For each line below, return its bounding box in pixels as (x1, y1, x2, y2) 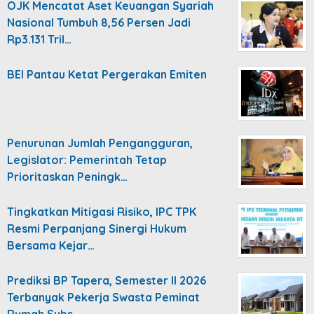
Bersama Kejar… (7, 238, 95, 253)
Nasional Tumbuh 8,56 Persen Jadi (7, 15, 191, 30)
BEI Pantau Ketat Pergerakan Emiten (7, 67, 207, 82)
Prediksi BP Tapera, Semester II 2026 (7, 273, 206, 288)
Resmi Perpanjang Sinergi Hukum (7, 221, 186, 236)
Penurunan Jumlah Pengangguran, (7, 136, 193, 151)
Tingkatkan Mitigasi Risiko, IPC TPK (7, 205, 196, 219)
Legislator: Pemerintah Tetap (7, 153, 167, 168)
